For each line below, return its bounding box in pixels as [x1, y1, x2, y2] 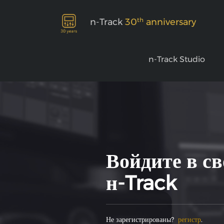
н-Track [106, 170, 176, 195]
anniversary [143, 16, 196, 28]
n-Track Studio [148, 54, 207, 64]
